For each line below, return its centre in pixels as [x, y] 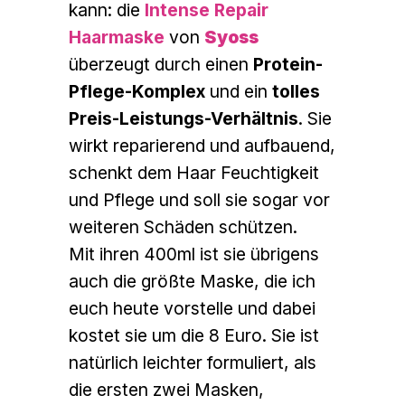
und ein [239, 92]
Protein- [288, 65]
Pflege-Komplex [137, 92]
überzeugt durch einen [161, 65]
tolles [297, 92]
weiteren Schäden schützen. [184, 227]
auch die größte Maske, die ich [193, 282]
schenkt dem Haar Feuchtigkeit [194, 173]
